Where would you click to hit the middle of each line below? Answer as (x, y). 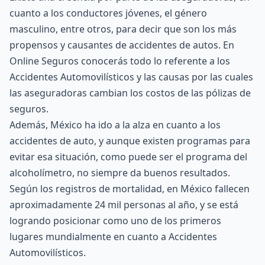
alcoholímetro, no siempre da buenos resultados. (120, 173)
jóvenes (143, 13)
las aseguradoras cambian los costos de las (108, 93)
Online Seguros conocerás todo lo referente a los (120, 61)
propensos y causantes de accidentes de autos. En (122, 45)
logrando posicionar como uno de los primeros (115, 221)
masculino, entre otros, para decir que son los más (123, 29)
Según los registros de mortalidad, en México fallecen (130, 189)
